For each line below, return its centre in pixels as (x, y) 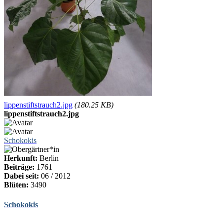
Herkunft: (21, 158)
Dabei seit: (21, 176)
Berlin (48, 158)
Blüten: (16, 185)
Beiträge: (19, 167)
